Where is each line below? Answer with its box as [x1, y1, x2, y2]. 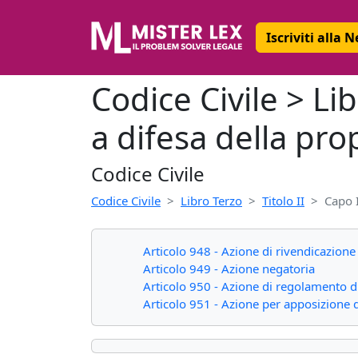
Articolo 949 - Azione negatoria [143, 261, 315, 276]
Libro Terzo [181, 193, 242, 209]
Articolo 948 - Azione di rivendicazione [143, 243, 356, 259]
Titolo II [262, 193, 304, 209]
